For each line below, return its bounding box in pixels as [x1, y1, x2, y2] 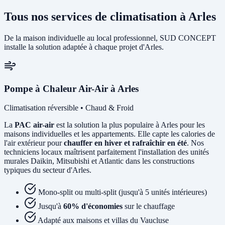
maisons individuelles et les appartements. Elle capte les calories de [4, 130, 215, 139]
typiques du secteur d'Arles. [4, 166, 91, 175]
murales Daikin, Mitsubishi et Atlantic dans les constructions [4, 157, 194, 166]
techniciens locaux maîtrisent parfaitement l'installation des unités [4, 148, 209, 157]
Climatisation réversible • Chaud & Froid [4, 103, 134, 113]
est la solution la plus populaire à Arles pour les [54, 121, 205, 130]
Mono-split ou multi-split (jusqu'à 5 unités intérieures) [38, 188, 207, 197]
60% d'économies [63, 202, 123, 211]
